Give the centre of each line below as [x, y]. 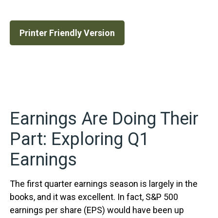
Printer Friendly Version [67, 33]
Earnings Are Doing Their [104, 119]
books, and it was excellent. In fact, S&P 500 [94, 197]
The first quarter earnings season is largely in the [104, 184]
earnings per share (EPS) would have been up [97, 210]
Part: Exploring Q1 [80, 139]
